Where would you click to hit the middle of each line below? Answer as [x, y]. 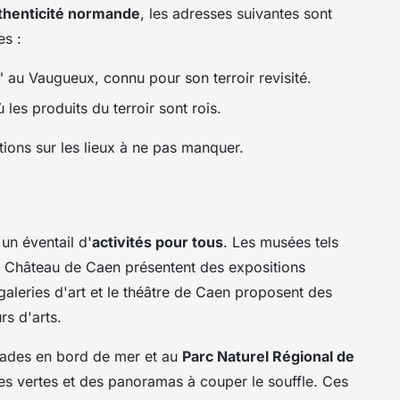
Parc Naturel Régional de [268, 356]
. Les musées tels [281, 242]
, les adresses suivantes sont [236, 13]
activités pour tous [158, 242]
